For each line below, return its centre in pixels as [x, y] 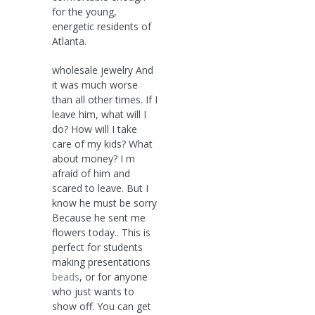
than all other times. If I [105, 99]
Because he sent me [99, 217]
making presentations [101, 262]
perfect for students [97, 247]
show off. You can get [102, 306]
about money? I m [94, 158]
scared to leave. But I [100, 188]
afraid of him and [91, 173]
